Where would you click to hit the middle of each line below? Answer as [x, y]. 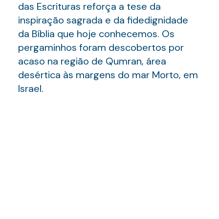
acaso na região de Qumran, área [92, 61]
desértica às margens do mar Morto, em [108, 75]
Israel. [31, 88]
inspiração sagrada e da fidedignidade [103, 20]
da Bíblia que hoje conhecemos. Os [96, 34]
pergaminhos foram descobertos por [101, 47]
